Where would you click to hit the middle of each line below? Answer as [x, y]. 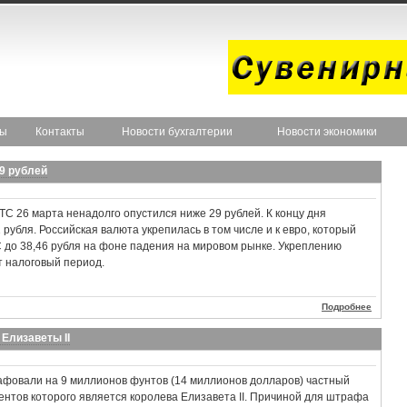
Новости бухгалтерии [177, 132]
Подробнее [347, 307]
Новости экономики [327, 132]
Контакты [60, 132]
